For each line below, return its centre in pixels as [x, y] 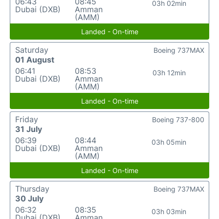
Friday [27, 119]
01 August [35, 60]
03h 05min [169, 142]
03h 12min [169, 73]
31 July [29, 129]
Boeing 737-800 [178, 120]
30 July [29, 198]
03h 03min [169, 211]
